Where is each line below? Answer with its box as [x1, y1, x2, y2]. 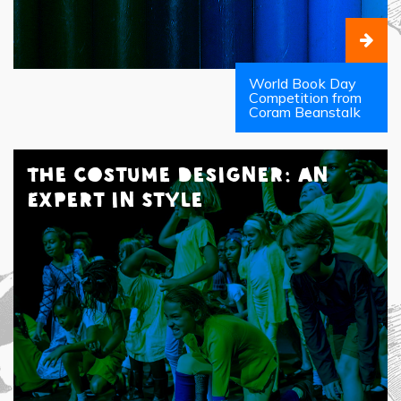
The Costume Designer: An [27, 161, 328, 190]
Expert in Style [27, 186, 203, 215]
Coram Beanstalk [249, 103, 361, 122]
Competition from [249, 89, 362, 107]
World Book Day [249, 74, 356, 93]
